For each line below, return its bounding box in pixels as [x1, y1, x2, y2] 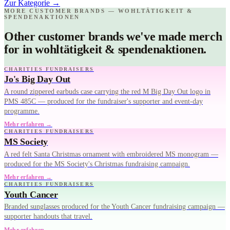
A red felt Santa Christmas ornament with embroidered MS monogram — [4, 150, 218, 158]
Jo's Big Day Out [4, 74, 71, 85]
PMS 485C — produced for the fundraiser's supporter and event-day [4, 97, 203, 105]
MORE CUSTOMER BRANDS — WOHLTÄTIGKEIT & [4, 7, 193, 14]
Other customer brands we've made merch [4, 29, 222, 43]
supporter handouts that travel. [4, 213, 92, 221]
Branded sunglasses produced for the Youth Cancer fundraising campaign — [4, 203, 225, 211]
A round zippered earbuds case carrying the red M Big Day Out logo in [4, 87, 210, 95]
